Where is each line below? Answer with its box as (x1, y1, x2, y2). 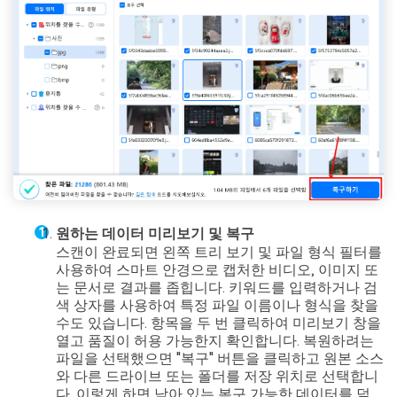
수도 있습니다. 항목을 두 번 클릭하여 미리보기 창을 (56, 314, 381, 331)
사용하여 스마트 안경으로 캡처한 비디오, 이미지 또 (56, 261, 378, 278)
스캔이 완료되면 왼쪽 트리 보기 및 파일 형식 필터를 (56, 243, 382, 261)
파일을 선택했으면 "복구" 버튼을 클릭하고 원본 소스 (56, 349, 384, 367)
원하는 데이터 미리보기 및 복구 (56, 224, 254, 242)
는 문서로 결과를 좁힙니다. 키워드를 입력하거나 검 (56, 278, 378, 296)
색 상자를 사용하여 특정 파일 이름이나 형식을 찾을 (56, 296, 378, 314)
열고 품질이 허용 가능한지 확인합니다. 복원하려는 (56, 331, 374, 349)
